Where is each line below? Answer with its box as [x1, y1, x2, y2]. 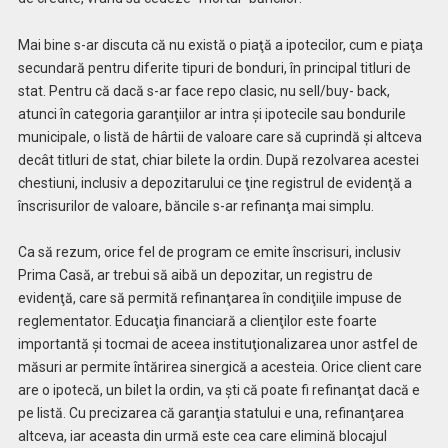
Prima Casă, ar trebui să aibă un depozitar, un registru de [17, 267, 373, 284]
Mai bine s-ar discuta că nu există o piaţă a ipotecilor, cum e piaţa [17, 36, 423, 53]
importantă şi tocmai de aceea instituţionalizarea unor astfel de [17, 336, 418, 353]
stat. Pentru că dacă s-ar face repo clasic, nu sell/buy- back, [17, 82, 390, 99]
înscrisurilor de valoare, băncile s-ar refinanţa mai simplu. [17, 197, 374, 214]
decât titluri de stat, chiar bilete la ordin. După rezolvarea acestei [17, 151, 419, 168]
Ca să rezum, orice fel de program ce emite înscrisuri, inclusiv [17, 244, 401, 261]
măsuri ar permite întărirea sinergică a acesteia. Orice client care [17, 359, 422, 376]
